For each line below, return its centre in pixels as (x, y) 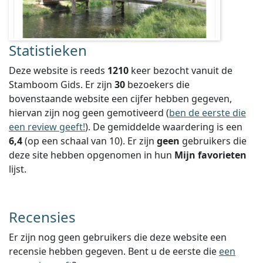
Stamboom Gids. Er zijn (62, 85)
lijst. (18, 169)
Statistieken (48, 50)
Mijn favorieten (210, 155)
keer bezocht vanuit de (181, 70)
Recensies (42, 217)
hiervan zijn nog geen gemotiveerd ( (89, 113)
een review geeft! (47, 127)
